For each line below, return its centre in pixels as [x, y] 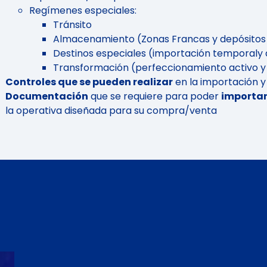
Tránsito [72, 25]
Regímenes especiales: [83, 11]
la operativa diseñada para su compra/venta [112, 111]
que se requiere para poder [155, 97]
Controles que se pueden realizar [89, 82]
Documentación [47, 97]
